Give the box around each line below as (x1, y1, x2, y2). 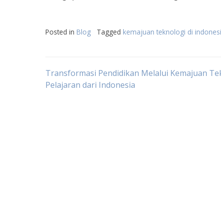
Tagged (97, 27, 123, 37)
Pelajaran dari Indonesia (45, 79, 135, 90)
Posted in (45, 27, 76, 37)
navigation (45, 92, 134, 115)
